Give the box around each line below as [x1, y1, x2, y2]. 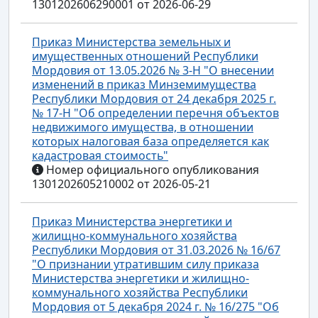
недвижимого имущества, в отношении [32, 119, 253, 135]
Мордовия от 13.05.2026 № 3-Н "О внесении [32, 62, 274, 78]
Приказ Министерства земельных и [32, 33, 231, 50]
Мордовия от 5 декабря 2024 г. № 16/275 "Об [32, 298, 279, 314]
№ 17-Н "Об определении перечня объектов [32, 104, 279, 121]
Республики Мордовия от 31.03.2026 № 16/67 [32, 241, 280, 258]
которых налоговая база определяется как [32, 133, 269, 149]
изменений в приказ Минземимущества [32, 76, 256, 92]
